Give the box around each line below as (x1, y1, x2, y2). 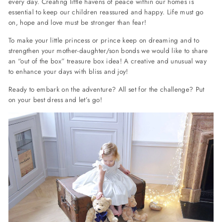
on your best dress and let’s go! (8, 95, 102, 105)
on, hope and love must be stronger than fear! (8, 17, 147, 27)
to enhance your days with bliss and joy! (8, 66, 128, 76)
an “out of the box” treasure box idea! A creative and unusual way (8, 56, 207, 66)
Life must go (166, 7, 204, 17)
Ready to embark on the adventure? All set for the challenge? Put (8, 84, 205, 94)
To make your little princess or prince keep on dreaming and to (8, 35, 200, 45)
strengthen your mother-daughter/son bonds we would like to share (8, 46, 208, 55)
